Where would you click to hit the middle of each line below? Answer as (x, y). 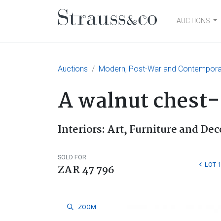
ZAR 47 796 (86, 170)
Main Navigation (126, 31)
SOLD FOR (72, 157)
